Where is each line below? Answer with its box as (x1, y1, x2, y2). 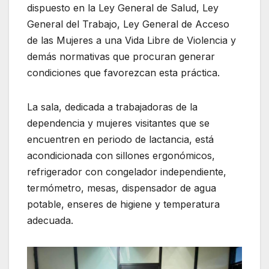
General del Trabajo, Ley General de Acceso (27, 17, 229, 30)
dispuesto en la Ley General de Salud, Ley (27, 1, 219, 14)
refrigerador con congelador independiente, (27, 165, 226, 178)
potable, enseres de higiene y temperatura (27, 198, 220, 210)
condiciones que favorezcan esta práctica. (27, 66, 220, 79)
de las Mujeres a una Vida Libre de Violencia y (27, 34, 236, 46)
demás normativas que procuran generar (27, 50, 215, 62)
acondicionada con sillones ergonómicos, (27, 149, 215, 162)
